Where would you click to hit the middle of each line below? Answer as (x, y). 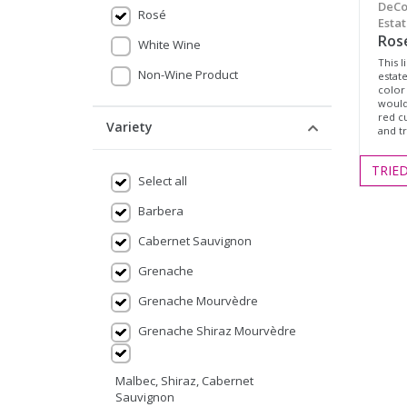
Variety (129, 127)
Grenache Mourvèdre (198, 301)
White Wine (169, 45)
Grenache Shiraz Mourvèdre (217, 331)
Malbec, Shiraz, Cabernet (184, 381)
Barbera (161, 211)
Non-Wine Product (188, 74)
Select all (163, 181)
